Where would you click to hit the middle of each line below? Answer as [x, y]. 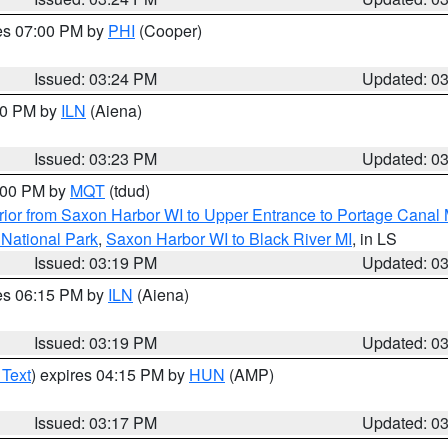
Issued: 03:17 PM [96, 422]
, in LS [374, 238]
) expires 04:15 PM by [110, 374]
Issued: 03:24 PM [96, 78]
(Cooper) [168, 30]
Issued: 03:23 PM [96, 158]
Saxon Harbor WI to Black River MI [229, 238]
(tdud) [127, 190]
